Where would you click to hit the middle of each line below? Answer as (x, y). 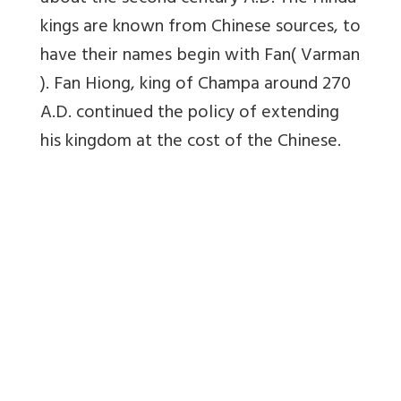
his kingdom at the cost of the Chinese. (191, 142)
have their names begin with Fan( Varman (200, 56)
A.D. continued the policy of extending (190, 114)
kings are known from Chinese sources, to (200, 28)
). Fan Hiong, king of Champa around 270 (196, 85)
